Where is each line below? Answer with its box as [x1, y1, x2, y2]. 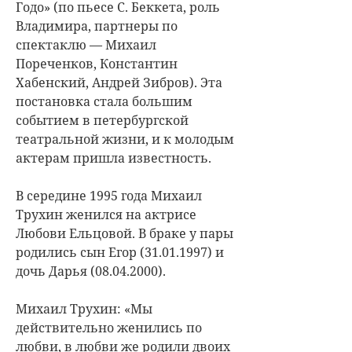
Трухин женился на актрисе [16, 205, 196, 223]
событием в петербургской [16, 111, 189, 129]
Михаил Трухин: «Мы [16, 299, 152, 317]
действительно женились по [16, 318, 202, 336]
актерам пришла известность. [16, 148, 211, 167]
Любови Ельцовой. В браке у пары [16, 224, 233, 242]
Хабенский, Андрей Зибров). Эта [16, 73, 222, 91]
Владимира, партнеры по [16, 16, 178, 35]
